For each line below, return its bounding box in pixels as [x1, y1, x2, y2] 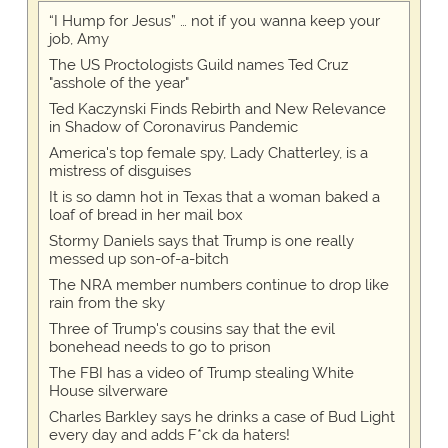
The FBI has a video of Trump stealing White [48, 364, 354, 383]
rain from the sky [48, 294, 165, 313]
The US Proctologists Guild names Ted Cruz [48, 56, 348, 75]
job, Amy [48, 30, 109, 49]
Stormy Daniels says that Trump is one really [48, 232, 354, 251]
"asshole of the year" [48, 74, 189, 93]
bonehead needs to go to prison [48, 338, 271, 357]
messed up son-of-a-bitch [48, 250, 229, 269]
